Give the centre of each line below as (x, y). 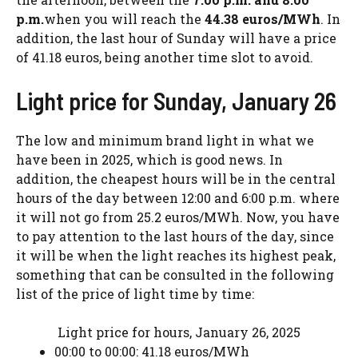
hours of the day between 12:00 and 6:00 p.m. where (178, 198)
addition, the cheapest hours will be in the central (176, 179)
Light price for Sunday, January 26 (176, 101)
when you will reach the (124, 19)
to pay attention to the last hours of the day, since (175, 237)
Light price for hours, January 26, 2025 (179, 332)
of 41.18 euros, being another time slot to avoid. (165, 58)
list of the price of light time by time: (135, 294)
